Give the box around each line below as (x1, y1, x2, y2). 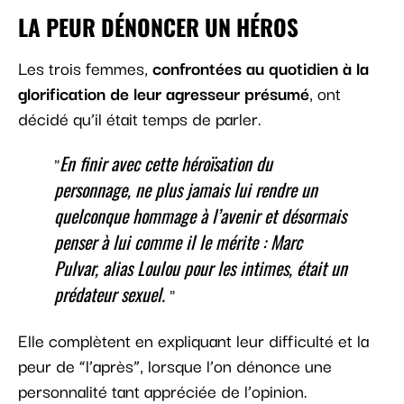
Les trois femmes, (18, 54, 152, 82)
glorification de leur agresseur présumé (18, 79, 309, 107)
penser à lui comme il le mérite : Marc (54, 228, 302, 256)
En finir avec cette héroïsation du (60, 150, 272, 178)
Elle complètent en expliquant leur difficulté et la (18, 326, 369, 354)
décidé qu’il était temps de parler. (18, 105, 262, 133)
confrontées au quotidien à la (152, 54, 369, 82)
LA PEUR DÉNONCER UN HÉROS (18, 10, 298, 44)
